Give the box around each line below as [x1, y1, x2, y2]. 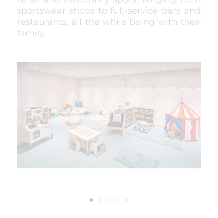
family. [17, 28, 46, 38]
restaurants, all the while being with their [17, 17, 201, 27]
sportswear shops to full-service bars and [17, 5, 201, 16]
